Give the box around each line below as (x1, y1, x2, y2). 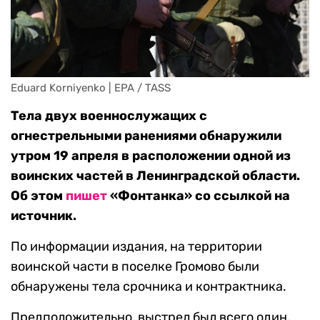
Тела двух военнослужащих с (11, 108, 207, 124)
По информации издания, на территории (11, 239, 262, 255)
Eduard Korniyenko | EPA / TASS (11, 81, 171, 95)
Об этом (11, 188, 66, 204)
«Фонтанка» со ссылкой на (107, 188, 290, 204)
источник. (11, 208, 76, 224)
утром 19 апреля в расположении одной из (11, 148, 291, 164)
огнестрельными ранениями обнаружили (11, 128, 281, 144)
